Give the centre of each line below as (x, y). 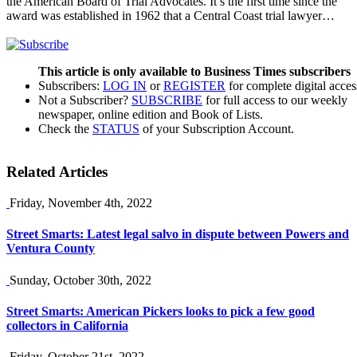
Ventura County (51, 249)
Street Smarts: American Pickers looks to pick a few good (161, 311)
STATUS (116, 128)
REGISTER (194, 85)
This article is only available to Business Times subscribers (194, 71)
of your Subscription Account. (217, 128)
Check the (65, 128)
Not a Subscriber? (85, 100)
